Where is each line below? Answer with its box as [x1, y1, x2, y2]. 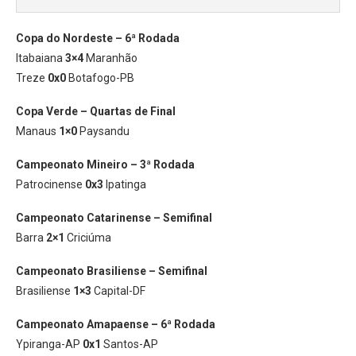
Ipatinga [103, 178, 146, 191]
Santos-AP [101, 338, 158, 350]
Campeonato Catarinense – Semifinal [16, 211, 212, 224]
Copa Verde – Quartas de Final [16, 105, 176, 118]
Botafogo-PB [66, 72, 134, 84]
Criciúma [64, 231, 111, 244]
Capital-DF [91, 284, 145, 297]
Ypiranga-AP [16, 338, 83, 350]
